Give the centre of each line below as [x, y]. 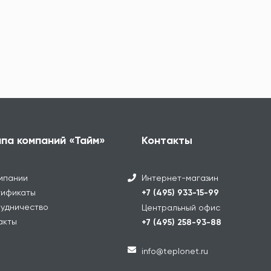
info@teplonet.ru [175, 251]
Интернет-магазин [180, 178]
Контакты [167, 140]
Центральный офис [181, 207]
